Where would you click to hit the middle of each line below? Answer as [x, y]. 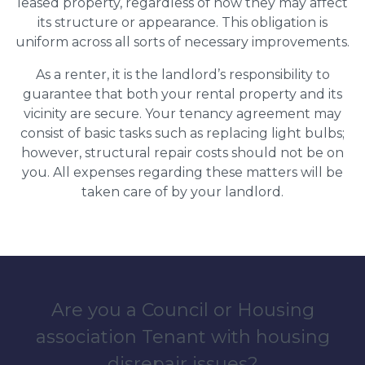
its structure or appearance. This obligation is [182, 23]
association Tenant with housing [182, 337]
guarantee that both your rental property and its [182, 95]
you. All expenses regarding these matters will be [182, 173]
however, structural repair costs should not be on [182, 153]
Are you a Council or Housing [182, 310]
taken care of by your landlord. [182, 192]
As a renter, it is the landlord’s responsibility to [182, 75]
